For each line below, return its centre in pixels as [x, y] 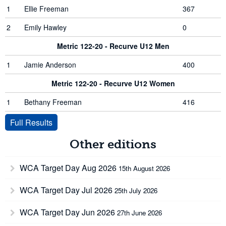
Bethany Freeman [53, 102]
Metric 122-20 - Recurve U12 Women [113, 83]
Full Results [31, 122]
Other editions [113, 144]
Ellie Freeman [46, 9]
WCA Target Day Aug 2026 [68, 168]
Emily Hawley [45, 27]
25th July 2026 [136, 190]
